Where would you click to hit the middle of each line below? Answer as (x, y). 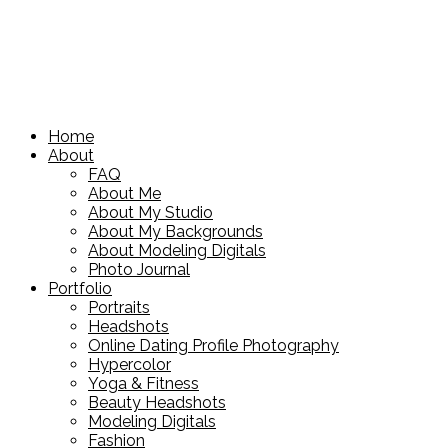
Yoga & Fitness (143, 383)
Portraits (119, 307)
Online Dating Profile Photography (213, 345)
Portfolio (80, 288)
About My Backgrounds (175, 231)
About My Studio (150, 212)
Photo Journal (139, 269)
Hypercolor (129, 364)
